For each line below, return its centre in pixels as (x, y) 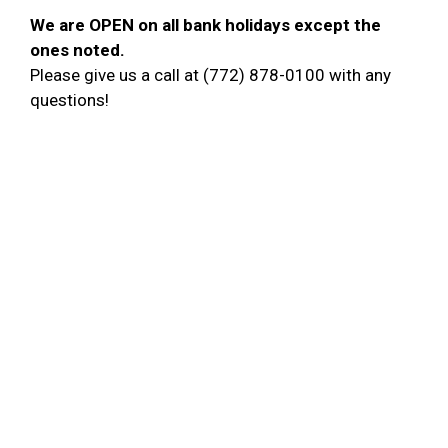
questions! (69, 100)
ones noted (75, 50)
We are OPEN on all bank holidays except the (205, 25)
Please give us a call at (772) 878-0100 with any (210, 75)
